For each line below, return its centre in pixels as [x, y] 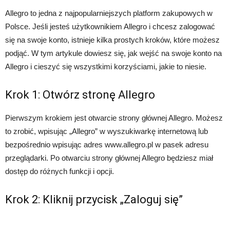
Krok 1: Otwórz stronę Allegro [80, 94]
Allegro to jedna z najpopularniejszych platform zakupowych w [109, 13]
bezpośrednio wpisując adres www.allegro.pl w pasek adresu [107, 144]
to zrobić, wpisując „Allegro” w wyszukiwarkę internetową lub [107, 131]
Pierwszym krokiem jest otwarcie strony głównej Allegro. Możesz [114, 118]
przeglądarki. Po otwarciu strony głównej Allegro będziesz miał [109, 158]
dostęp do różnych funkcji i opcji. [60, 171]
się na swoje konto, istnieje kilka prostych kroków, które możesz [112, 40]
